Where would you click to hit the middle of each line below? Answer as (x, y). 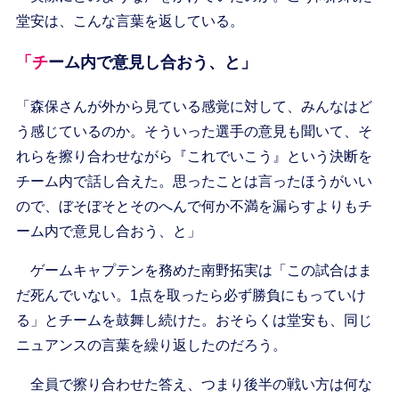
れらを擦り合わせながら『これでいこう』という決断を (194, 157)
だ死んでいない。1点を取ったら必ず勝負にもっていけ (191, 296)
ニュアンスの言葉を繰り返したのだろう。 (151, 346)
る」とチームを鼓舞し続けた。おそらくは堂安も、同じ (194, 321)
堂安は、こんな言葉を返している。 (130, 21)
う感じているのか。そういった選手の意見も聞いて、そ (194, 132)
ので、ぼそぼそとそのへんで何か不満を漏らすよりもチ (194, 207)
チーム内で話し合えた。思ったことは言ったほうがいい (194, 182)
